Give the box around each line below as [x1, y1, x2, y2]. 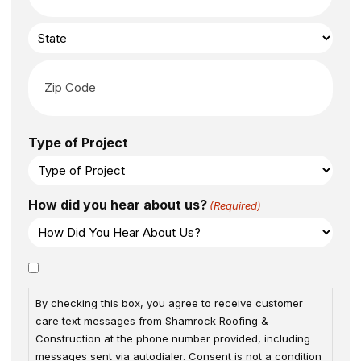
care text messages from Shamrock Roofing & [35, 313, 268, 327]
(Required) [210, 198, 262, 212]
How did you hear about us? [28, 196, 207, 213]
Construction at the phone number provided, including [35, 331, 310, 345]
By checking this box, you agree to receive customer [35, 296, 303, 309]
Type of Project [28, 134, 128, 151]
